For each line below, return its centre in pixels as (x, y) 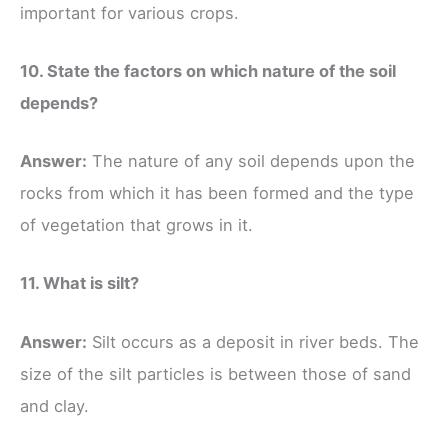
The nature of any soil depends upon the (251, 161)
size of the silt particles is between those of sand (215, 373)
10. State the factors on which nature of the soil (208, 70)
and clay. (54, 405)
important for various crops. (129, 12)
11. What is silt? (79, 283)
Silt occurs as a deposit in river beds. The (253, 341)
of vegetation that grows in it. (136, 225)
